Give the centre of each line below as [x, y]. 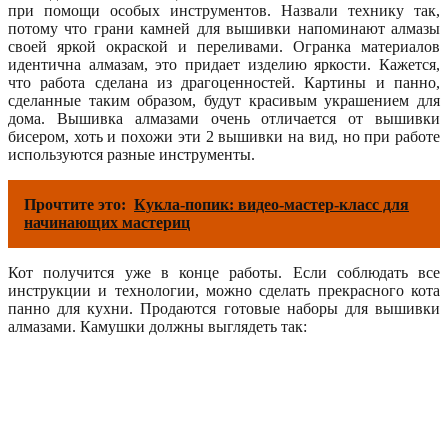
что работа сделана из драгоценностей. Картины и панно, [224, 82]
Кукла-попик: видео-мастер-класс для [271, 204]
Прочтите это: [75, 204]
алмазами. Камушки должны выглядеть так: [157, 326]
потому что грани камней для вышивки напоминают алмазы [224, 28]
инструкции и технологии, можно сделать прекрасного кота [224, 290]
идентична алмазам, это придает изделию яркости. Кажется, [224, 64]
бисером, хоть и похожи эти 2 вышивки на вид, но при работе [224, 136]
